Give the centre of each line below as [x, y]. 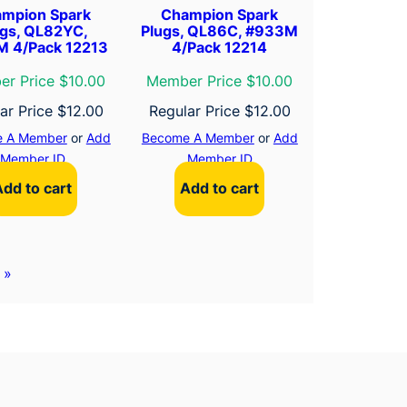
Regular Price [196, 110]
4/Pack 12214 [220, 47]
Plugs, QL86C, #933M [220, 30]
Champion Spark [220, 14]
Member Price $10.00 [220, 80]
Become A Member [198, 137]
